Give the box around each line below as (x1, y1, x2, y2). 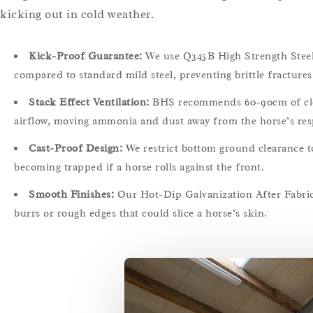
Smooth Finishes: (29, 187, 114, 201)
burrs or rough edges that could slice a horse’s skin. (14, 206, 268, 220)
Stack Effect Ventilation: (29, 95, 150, 109)
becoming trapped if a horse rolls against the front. (14, 160, 264, 174)
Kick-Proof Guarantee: (29, 49, 143, 63)
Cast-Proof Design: (29, 141, 122, 155)
